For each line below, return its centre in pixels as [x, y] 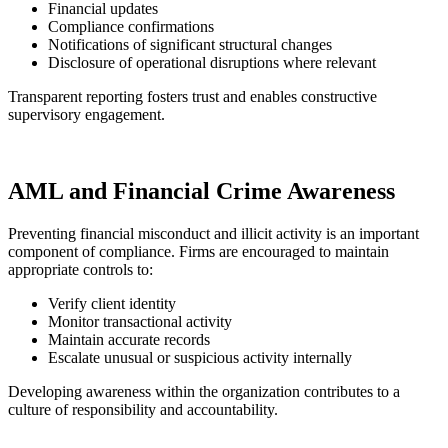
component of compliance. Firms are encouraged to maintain [198, 252]
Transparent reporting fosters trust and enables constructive [192, 97]
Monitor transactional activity [140, 322]
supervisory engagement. [86, 115]
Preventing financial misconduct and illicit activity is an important [213, 234]
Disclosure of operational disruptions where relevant [212, 63]
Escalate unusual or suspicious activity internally [200, 358]
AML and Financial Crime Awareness [201, 191]
